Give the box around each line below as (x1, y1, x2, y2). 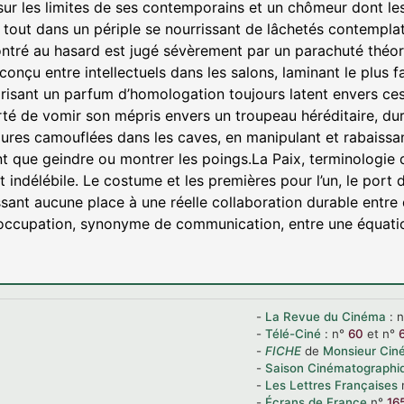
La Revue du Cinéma (265, 309, 386, 324)
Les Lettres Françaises (265, 378, 398, 392)
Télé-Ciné (265, 326, 321, 341)
